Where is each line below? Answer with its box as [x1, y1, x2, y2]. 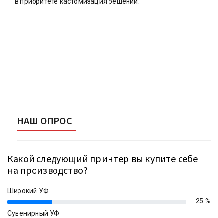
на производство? [7, 163, 88, 176]
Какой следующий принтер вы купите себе [7, 152, 198, 164]
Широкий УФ [7, 186, 49, 195]
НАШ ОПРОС [17, 114, 72, 127]
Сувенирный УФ [7, 209, 60, 217]
